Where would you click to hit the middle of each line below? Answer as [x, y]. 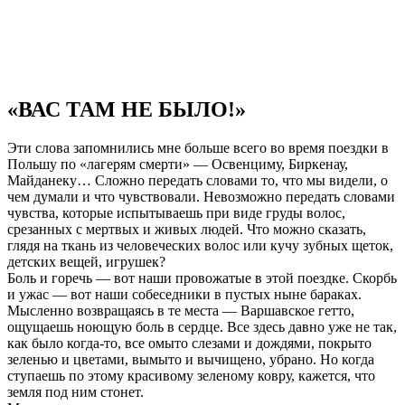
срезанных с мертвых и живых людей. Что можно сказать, [187, 229]
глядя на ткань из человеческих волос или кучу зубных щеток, [200, 245]
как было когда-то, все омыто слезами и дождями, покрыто [189, 343]
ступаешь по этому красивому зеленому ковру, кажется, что [191, 375]
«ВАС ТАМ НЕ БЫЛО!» [127, 109]
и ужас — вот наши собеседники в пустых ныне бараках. [184, 294]
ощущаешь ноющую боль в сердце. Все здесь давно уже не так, [202, 326]
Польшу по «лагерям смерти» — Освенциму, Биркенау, [178, 164]
